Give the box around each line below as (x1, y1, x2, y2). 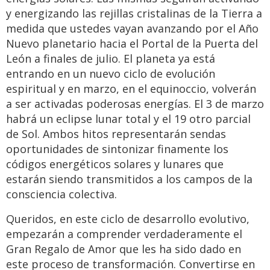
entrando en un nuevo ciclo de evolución (6, 66, 215, 81)
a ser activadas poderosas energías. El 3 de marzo (6, 96, 264, 111)
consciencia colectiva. (6, 187, 117, 202)
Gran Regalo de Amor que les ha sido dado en (6, 242, 241, 257)
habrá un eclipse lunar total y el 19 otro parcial (6, 111, 251, 127)
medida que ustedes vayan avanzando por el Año (6, 21, 259, 36)
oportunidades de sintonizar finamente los (6, 142, 228, 157)
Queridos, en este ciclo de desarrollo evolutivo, (6, 212, 250, 227)
